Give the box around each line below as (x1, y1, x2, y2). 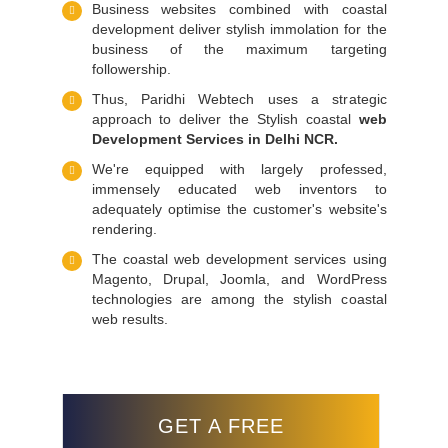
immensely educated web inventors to (91, 181, 387, 197)
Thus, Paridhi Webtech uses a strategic (91, 91, 387, 107)
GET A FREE (157, 415, 284, 437)
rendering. (91, 221, 157, 237)
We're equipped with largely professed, (91, 161, 387, 177)
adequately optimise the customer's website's (91, 201, 387, 217)
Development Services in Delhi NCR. (91, 131, 338, 147)
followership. (91, 61, 171, 77)
